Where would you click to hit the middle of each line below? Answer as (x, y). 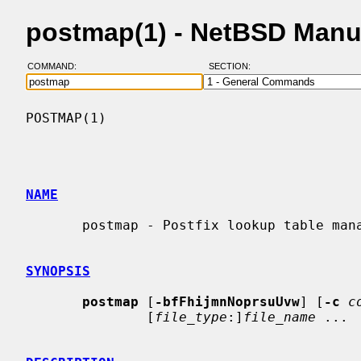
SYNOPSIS (58, 271)
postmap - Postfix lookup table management (54, 225)
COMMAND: (56, 66)
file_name (280, 317)
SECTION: (233, 66)
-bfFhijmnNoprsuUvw (227, 301)
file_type (191, 317)
